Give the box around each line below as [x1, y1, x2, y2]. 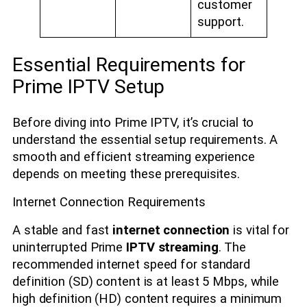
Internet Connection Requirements [12, 195, 206, 210]
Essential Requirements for [12, 53, 246, 77]
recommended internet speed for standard [12, 256, 251, 272]
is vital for [230, 222, 290, 238]
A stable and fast [12, 222, 113, 238]
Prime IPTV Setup [12, 75, 165, 99]
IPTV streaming [126, 239, 219, 255]
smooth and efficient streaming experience [12, 149, 255, 164]
